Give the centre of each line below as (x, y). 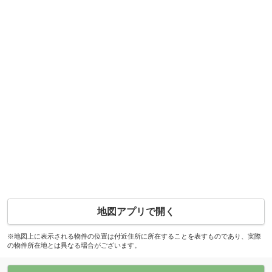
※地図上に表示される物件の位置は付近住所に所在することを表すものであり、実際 (134, 236)
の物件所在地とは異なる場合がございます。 (74, 245)
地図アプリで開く (136, 211)
